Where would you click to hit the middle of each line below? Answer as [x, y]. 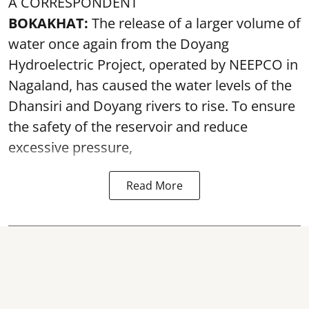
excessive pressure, [70, 147]
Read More [154, 186]
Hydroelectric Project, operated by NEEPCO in [153, 64]
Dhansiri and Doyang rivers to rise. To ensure [152, 106]
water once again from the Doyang [119, 44]
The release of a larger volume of [195, 23]
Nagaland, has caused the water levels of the [150, 85]
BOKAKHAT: [48, 23]
